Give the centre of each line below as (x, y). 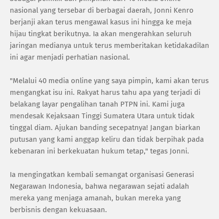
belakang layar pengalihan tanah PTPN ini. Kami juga (97, 104)
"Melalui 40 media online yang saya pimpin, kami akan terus (109, 80)
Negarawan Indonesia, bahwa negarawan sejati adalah (99, 186)
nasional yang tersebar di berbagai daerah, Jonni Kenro (102, 10)
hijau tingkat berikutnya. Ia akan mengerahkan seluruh (101, 33)
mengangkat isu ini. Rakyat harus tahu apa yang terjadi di (105, 92)
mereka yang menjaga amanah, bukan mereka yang (95, 198)
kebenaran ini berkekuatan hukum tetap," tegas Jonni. (99, 151)
